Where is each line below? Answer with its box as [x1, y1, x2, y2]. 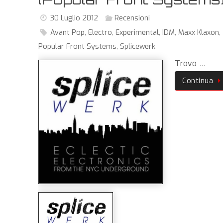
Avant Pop [50, 27, 85, 37]
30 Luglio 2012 [50, 13, 99, 23]
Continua [182, 76, 213, 86]
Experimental [115, 27, 159, 37]
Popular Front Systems [38, 41, 116, 51]
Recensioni [114, 13, 150, 23]
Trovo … [175, 58, 206, 69]
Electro [88, 27, 112, 37]
